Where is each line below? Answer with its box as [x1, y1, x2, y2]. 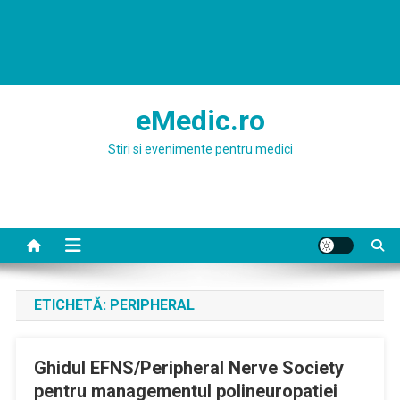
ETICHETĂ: [33, 296, 110, 313]
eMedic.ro [135, 104, 265, 137]
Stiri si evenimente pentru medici [107, 142, 293, 156]
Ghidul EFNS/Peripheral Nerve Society [33, 357, 344, 379]
